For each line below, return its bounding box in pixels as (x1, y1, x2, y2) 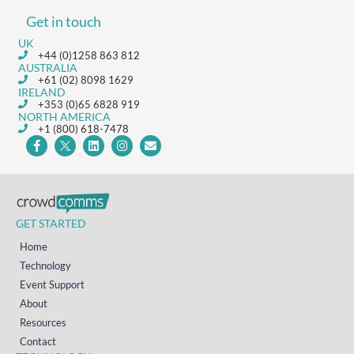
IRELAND (18, 85, 66, 99)
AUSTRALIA (18, 60, 78, 74)
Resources (20, 315, 66, 329)
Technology (20, 258, 71, 272)
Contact (20, 334, 56, 348)
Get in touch (26, 12, 102, 30)
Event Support (20, 277, 85, 291)
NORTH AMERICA (18, 109, 111, 123)
